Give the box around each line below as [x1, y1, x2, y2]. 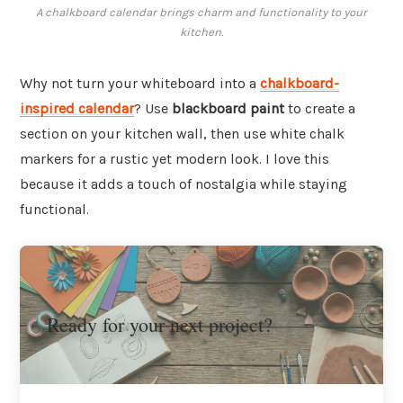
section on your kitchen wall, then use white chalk [20, 125, 345, 143]
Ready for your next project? [47, 310, 273, 337]
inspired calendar [20, 100, 134, 118]
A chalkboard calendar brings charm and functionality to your [36, 5, 367, 20]
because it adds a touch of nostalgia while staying [20, 175, 347, 193]
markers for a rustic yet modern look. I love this [20, 150, 329, 168]
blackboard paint [172, 100, 284, 118]
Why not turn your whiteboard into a [20, 75, 260, 93]
